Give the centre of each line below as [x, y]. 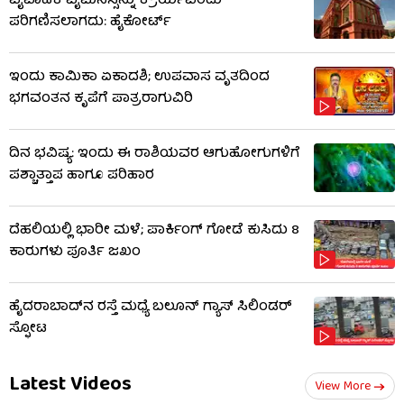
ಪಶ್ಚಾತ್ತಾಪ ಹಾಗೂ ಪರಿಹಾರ [82, 175]
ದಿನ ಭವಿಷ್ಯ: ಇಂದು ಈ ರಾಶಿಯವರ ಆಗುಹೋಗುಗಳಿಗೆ [155, 154]
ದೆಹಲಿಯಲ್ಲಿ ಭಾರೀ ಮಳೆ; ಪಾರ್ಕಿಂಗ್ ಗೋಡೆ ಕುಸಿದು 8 [154, 230]
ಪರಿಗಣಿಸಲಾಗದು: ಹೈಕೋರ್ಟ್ [90, 22]
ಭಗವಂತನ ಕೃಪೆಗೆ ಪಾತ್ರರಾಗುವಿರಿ [101, 99]
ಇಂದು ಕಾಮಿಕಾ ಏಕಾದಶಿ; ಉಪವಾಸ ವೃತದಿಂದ [139, 77]
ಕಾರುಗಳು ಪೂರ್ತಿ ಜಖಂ [75, 252]
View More [343, 386]
